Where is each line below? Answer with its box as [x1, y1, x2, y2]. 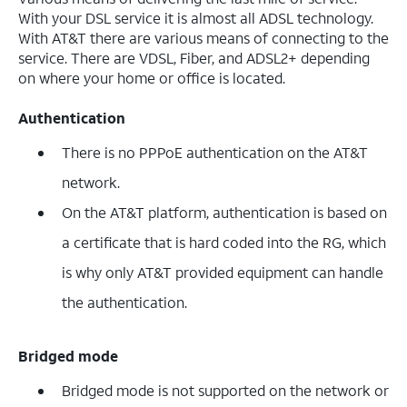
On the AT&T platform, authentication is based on [62, 202, 387, 222]
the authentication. [62, 292, 187, 312]
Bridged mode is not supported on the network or [62, 380, 389, 400]
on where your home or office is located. [18, 67, 285, 87]
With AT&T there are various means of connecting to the [18, 27, 389, 47]
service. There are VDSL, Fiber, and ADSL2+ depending [18, 47, 370, 67]
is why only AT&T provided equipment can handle [62, 262, 383, 282]
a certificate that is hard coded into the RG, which [62, 232, 386, 252]
